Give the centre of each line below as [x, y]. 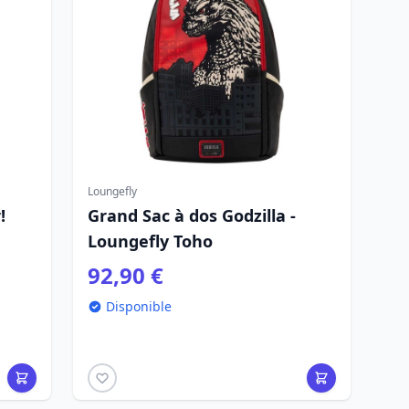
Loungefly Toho [150, 241]
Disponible [139, 306]
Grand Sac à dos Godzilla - [192, 215]
